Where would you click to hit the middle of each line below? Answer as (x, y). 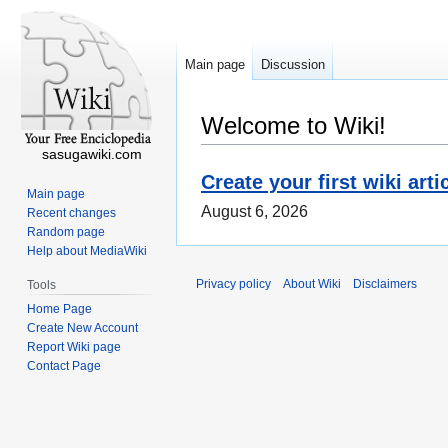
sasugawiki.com (92, 154)
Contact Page (64, 365)
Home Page (60, 308)
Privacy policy (233, 284)
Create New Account (83, 327)
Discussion (293, 65)
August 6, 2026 (254, 212)
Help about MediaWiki (87, 250)
